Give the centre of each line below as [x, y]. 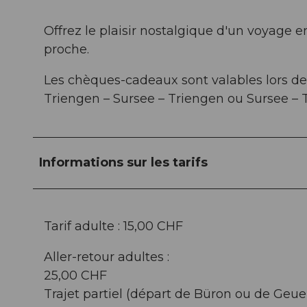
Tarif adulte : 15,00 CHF [113, 226]
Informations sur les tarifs [123, 162]
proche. [66, 49]
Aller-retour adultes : [107, 257]
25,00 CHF [75, 275]
